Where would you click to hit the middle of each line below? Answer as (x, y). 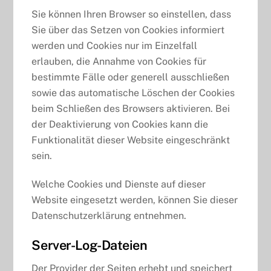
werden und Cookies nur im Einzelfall (115, 45)
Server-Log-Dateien (90, 245)
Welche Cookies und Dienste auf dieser (119, 184)
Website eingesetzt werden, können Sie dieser (135, 200)
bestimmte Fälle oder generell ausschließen (131, 77)
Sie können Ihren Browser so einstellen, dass (132, 14)
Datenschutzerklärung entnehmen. (109, 215)
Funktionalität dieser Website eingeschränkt (131, 140)
